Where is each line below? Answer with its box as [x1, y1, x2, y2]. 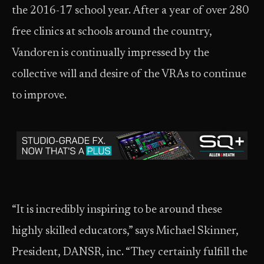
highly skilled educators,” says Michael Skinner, [12, 226, 239, 237]
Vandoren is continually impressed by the [12, 48, 209, 59]
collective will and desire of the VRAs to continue [12, 69, 246, 80]
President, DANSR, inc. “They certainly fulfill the [12, 247, 247, 258]
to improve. [12, 90, 67, 101]
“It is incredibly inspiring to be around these [12, 204, 222, 216]
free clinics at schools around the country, [12, 27, 212, 38]
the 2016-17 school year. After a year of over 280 [12, 5, 249, 16]
